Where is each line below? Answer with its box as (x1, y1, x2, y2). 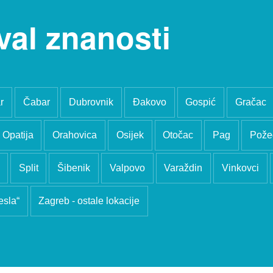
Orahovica (52, 130, 97, 140)
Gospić (185, 97, 216, 107)
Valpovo (109, 163, 145, 173)
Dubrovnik (69, 97, 114, 107)
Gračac (235, 97, 266, 107)
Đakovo (132, 97, 166, 107)
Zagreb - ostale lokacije (38, 196, 140, 206)
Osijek (116, 130, 144, 140)
